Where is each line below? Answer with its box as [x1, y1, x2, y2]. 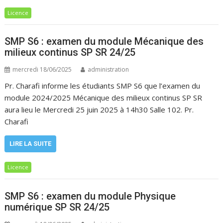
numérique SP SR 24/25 [4, 201, 110, 213]
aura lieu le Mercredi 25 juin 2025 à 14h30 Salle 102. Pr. [4, 105, 194, 114]
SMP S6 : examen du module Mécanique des [4, 35, 204, 47]
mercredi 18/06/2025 [12, 65, 72, 74]
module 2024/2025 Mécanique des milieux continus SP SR [4, 93, 203, 103]
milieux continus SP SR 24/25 [4, 46, 136, 58]
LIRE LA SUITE [9, 140, 52, 147]
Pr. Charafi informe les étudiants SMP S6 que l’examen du [4, 81, 201, 91]
